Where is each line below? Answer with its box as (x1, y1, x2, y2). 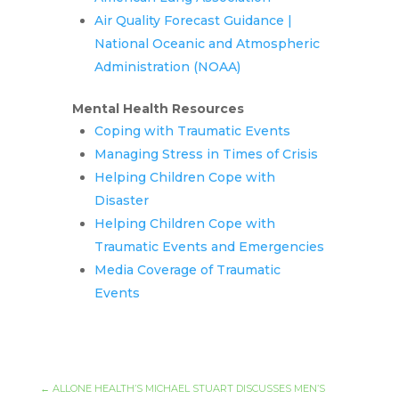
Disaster (94, 192, 149, 209)
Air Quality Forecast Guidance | (94, 12, 292, 29)
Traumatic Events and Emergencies (94, 239, 324, 256)
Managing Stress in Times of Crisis (94, 146, 318, 163)
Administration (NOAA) (94, 59, 240, 76)
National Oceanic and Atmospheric (94, 36, 320, 53)
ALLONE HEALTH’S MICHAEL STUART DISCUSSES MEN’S (52, 382, 325, 395)
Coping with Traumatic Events (94, 123, 290, 140)
